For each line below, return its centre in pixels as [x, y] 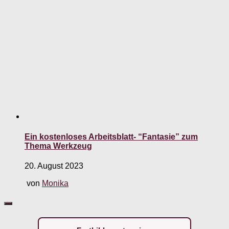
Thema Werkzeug [58, 146]
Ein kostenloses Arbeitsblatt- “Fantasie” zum [111, 136]
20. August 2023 [54, 166]
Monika [55, 183]
